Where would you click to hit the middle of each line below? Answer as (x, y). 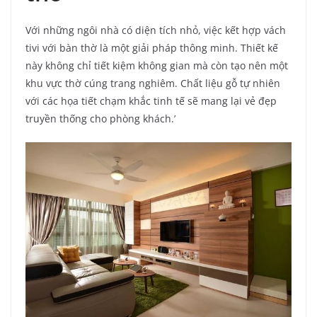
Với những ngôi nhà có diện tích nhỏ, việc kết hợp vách (156, 30)
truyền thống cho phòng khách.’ (100, 118)
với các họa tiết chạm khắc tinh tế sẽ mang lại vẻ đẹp (151, 100)
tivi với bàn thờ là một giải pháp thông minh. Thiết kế (152, 47)
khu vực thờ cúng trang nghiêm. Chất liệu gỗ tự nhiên (153, 83)
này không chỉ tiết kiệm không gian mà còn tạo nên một (157, 65)
